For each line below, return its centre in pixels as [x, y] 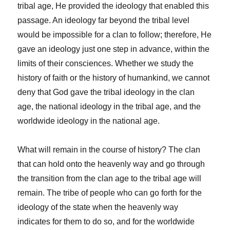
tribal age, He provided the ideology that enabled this [113, 6]
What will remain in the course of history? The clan [109, 149]
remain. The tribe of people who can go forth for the [110, 193]
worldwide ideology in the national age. [89, 121]
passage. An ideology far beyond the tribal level [104, 20]
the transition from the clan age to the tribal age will [110, 178]
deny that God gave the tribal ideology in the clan [106, 92]
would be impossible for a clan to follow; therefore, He [115, 34]
